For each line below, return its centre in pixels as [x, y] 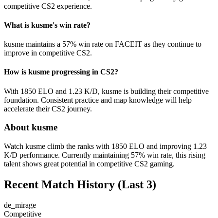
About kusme [31, 127]
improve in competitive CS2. [48, 53]
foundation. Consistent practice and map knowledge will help [98, 100]
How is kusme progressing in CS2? [61, 72]
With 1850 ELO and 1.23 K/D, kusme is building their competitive [106, 91]
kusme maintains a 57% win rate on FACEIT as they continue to [103, 44]
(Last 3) [136, 184]
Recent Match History [59, 184]
